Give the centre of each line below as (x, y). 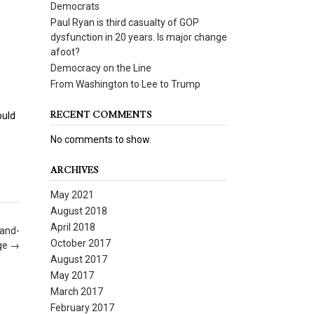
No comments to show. (101, 139)
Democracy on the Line (101, 68)
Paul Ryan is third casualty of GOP (124, 22)
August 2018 (78, 211)
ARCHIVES (74, 170)
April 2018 (73, 227)
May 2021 (72, 195)
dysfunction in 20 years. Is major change (138, 37)
